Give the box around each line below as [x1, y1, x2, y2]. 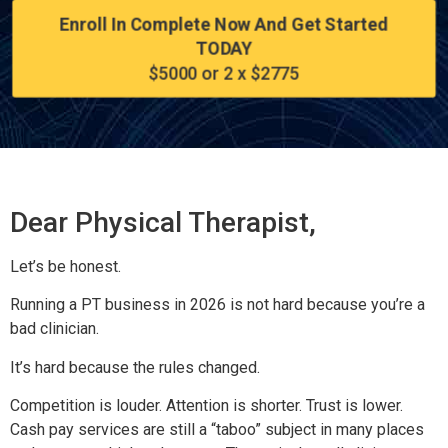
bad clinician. [10, 319, 99, 339]
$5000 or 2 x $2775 [147, 62, 301, 84]
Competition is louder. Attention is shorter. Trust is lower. [10, 395, 403, 415]
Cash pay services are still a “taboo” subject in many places [10, 419, 424, 439]
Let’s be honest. [10, 256, 121, 276]
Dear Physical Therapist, [10, 205, 316, 239]
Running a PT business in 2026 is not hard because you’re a [10, 295, 425, 315]
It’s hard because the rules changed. [10, 357, 260, 377]
